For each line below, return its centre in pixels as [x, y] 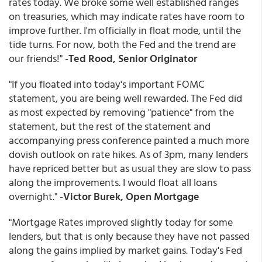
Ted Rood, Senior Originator [133, 58]
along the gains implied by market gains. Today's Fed [125, 250]
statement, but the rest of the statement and [110, 126]
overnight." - [36, 196]
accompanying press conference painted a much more [129, 140]
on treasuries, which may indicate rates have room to [127, 16]
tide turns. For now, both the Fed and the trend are [122, 44]
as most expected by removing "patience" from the [121, 112]
